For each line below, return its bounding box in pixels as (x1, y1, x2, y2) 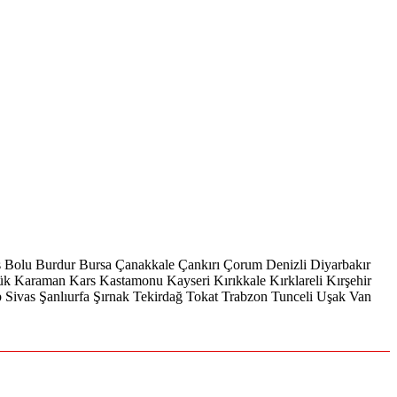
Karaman (14, 273, 66, 288)
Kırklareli (269, 273, 323, 288)
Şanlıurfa (39, 289, 90, 304)
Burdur (35, 257, 75, 272)
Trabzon (222, 289, 268, 304)
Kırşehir (326, 273, 371, 288)
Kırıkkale (214, 273, 266, 288)
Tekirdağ (133, 289, 183, 304)
